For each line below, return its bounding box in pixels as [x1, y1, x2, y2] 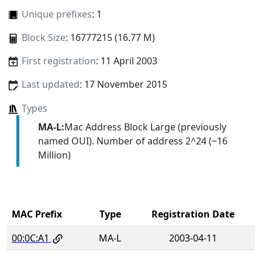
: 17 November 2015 [79, 78, 167, 91]
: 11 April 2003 [95, 54, 157, 68]
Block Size [21, 31, 65, 44]
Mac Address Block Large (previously [64, 120, 226, 133]
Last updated [21, 78, 80, 91]
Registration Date [151, 207, 235, 220]
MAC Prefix [12, 207, 62, 220]
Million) [37, 148, 71, 161]
